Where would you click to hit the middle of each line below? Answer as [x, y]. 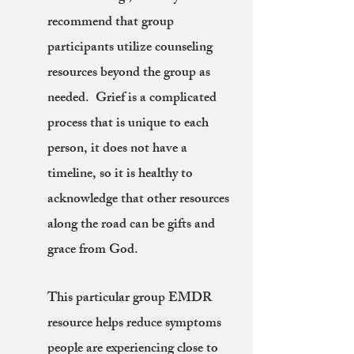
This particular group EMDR [130, 299]
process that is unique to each [128, 124]
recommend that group [111, 23]
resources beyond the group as [129, 73]
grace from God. [93, 250]
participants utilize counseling [130, 48]
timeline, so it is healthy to [120, 175]
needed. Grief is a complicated [132, 99]
